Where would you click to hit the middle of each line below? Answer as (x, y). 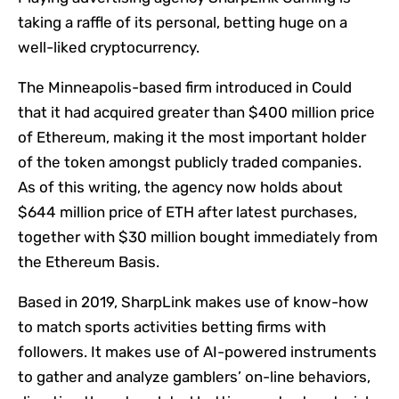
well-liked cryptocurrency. (110, 48)
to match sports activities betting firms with (172, 327)
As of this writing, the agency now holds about (180, 187)
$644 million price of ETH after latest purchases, (187, 212)
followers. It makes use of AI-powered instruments (197, 352)
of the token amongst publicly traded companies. (190, 163)
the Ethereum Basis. (89, 262)
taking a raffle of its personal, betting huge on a (183, 23)
